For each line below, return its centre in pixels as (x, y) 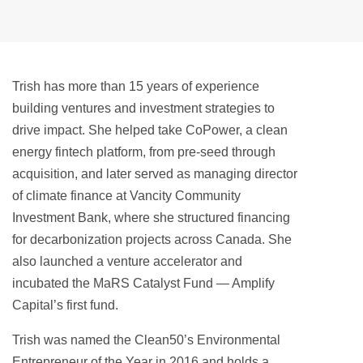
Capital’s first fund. (65, 305)
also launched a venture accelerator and (127, 261)
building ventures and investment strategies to (143, 108)
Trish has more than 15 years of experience (136, 86)
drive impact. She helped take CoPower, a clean (150, 130)
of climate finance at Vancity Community (126, 196)
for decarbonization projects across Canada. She (152, 239)
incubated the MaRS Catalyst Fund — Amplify (143, 283)
